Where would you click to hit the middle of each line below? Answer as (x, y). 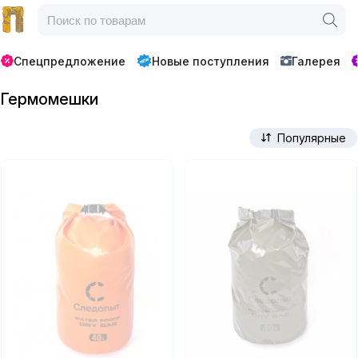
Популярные (312, 137)
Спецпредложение (70, 61)
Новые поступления (210, 61)
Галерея (316, 61)
